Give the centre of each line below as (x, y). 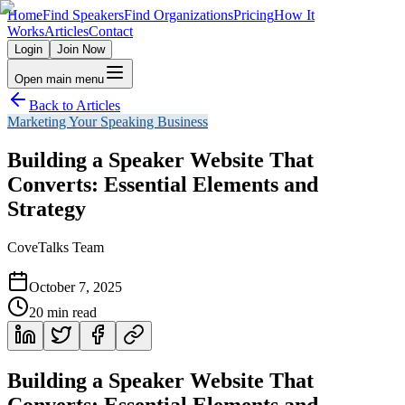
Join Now (81, 49)
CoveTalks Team (56, 247)
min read (70, 312)
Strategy (47, 208)
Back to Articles (75, 105)
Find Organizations (179, 15)
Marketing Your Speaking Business (108, 122)
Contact (111, 31)
